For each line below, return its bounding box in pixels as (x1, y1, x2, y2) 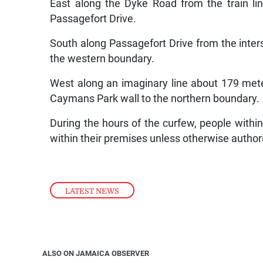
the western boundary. (50, 52, 155, 65)
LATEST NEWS (65, 186, 120, 195)
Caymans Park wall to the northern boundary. (50, 92, 260, 104)
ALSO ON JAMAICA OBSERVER (42, 249, 149, 258)
